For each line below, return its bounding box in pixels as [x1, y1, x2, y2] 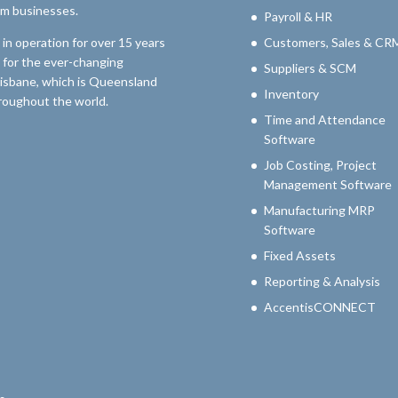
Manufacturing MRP [263, 202, 375, 218]
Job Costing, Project [263, 156, 377, 172]
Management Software [263, 176, 392, 192]
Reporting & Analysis [263, 273, 380, 289]
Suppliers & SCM [263, 60, 356, 76]
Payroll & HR [263, 8, 332, 24]
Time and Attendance [263, 111, 386, 127]
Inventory [263, 85, 319, 101]
